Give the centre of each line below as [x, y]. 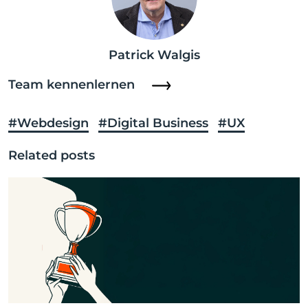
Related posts [52, 155]
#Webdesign [48, 123]
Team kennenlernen [71, 85]
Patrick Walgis [154, 55]
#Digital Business [153, 123]
